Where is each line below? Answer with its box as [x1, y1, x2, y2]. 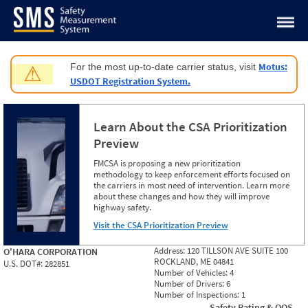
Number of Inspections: [154, 289, 241, 300]
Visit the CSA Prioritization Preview [93, 219, 228, 231]
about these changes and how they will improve [93, 190, 269, 202]
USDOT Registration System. [70, 75, 190, 87]
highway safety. [93, 201, 151, 213]
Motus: [258, 60, 287, 73]
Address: [154, 245, 187, 256]
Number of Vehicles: [154, 267, 230, 278]
